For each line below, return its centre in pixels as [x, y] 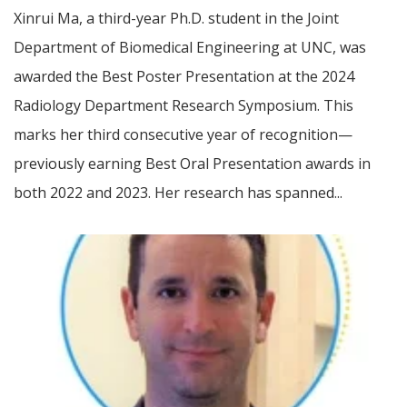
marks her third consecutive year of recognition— [183, 135]
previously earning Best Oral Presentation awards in [192, 164]
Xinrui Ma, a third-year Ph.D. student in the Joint [176, 19]
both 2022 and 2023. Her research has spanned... [178, 193]
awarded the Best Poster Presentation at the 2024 [184, 77]
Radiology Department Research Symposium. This [184, 106]
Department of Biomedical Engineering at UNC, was [190, 48]
